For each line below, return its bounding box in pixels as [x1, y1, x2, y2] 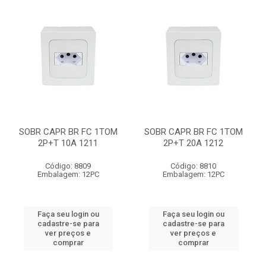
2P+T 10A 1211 [38, 138, 98, 148]
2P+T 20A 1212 [163, 138, 223, 148]
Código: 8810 [170, 161, 216, 170]
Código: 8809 [45, 161, 91, 170]
